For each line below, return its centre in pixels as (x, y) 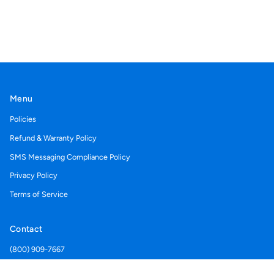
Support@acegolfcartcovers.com (67, 262)
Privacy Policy (34, 176)
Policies (23, 119)
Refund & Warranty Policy (53, 138)
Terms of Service (39, 194)
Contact (26, 229)
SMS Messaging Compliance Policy (70, 157)
